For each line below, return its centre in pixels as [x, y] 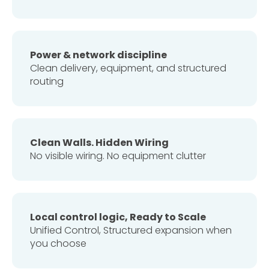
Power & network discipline [98, 55]
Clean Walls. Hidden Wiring [99, 142]
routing [47, 81]
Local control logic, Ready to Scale [118, 217]
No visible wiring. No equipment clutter [118, 156]
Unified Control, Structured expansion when [131, 230]
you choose [58, 243]
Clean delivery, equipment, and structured [128, 68]
